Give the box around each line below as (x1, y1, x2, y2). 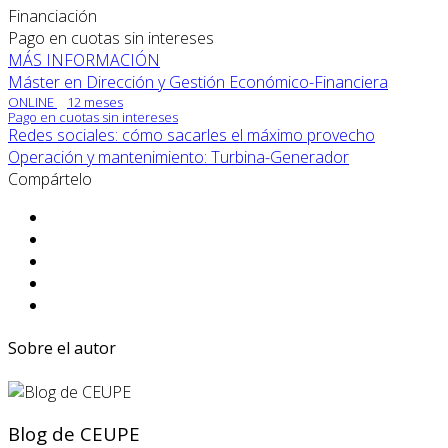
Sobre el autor (8, 337, 116, 360)
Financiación (8, 5, 97, 28)
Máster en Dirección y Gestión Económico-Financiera (8, 71, 388, 94)
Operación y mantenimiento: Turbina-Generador (8, 146, 349, 169)
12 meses (67, 93, 123, 112)
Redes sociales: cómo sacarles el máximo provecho (8, 124, 375, 147)
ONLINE (8, 93, 57, 112)
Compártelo (8, 168, 92, 191)
